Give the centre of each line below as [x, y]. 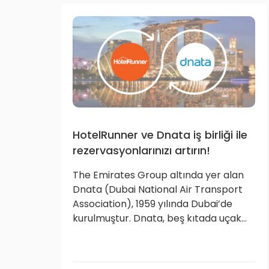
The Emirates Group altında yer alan [158, 175]
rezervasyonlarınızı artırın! [141, 150]
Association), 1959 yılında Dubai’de [153, 204]
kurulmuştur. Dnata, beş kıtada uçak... [160, 218]
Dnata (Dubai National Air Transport [158, 189]
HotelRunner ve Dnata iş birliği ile [160, 135]
